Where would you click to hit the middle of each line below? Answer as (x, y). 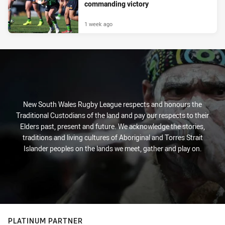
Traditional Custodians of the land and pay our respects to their (113, 116)
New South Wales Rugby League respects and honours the (113, 104)
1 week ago (98, 24)
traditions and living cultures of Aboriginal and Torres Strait (113, 138)
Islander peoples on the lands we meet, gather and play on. (113, 149)
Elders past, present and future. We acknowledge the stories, (113, 127)
